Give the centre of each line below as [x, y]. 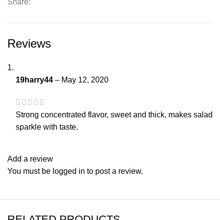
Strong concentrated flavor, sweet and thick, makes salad [114, 115]
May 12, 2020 [85, 80]
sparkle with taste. [47, 127]
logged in [69, 171]
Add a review [30, 159]
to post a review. [114, 171]
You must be [30, 171]
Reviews [29, 44]
